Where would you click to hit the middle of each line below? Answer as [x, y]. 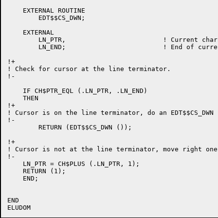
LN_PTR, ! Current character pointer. [23, 40]
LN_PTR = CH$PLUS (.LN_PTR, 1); [73, 164]
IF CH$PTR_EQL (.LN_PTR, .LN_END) [77, 91]
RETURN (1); [36, 171]
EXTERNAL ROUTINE [46, 10]
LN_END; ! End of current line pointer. [23, 47]
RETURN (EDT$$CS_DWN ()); [23, 127]
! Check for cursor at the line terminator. [89, 69]
